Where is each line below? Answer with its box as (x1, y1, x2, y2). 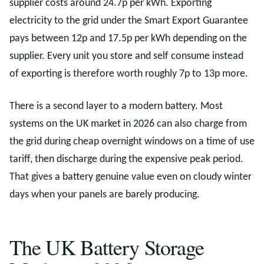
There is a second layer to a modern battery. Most (9, 101, 223, 112)
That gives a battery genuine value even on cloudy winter (9, 171, 252, 183)
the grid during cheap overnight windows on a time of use (9, 136, 255, 147)
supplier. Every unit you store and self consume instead (9, 51, 243, 62)
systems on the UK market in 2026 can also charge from (9, 118, 247, 130)
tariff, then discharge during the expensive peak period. (9, 154, 243, 165)
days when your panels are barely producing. (9, 189, 200, 200)
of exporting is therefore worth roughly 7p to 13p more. (9, 68, 248, 80)
